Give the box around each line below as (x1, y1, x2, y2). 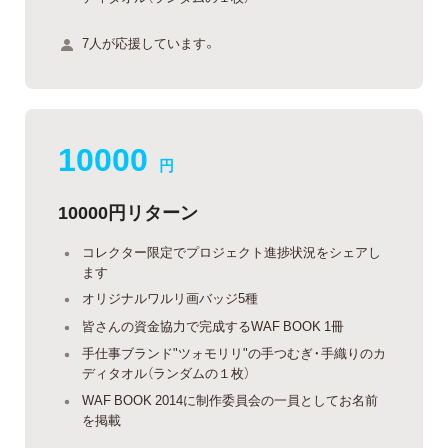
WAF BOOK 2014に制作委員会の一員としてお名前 (82, 389, 378, 409)
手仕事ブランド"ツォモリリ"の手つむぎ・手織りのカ (82, 343, 386, 363)
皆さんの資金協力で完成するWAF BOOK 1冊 (82, 315, 344, 335)
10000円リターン (58, 197, 198, 225)
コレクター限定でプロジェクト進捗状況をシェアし (82, 241, 381, 261)
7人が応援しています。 (82, 32, 216, 52)
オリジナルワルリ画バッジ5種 (82, 288, 258, 308)
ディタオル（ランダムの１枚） (82, 363, 250, 383)
